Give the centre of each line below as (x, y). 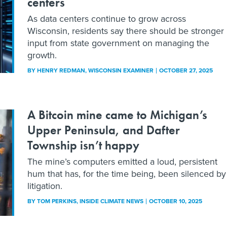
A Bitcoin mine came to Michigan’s (117, 115)
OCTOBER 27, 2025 (186, 70)
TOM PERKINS (57, 201)
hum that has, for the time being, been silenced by (127, 174)
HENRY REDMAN (61, 70)
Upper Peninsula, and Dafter (104, 130)
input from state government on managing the (118, 43)
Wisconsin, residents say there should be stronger (126, 31)
